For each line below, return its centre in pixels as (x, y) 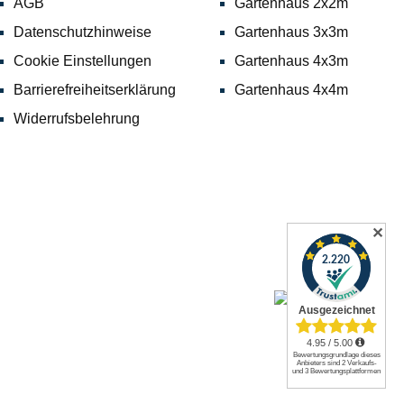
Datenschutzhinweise (82, 32)
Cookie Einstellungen (82, 61)
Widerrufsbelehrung (76, 119)
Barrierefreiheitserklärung (94, 90)
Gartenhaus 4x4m (291, 90)
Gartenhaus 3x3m (291, 32)
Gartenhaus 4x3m (291, 61)
